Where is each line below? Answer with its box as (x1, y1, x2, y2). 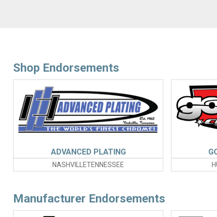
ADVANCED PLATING (50, 147, 126, 157)
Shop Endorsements (13, 61, 119, 75)
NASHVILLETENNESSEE (52, 161, 124, 169)
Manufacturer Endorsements (13, 192, 165, 206)
